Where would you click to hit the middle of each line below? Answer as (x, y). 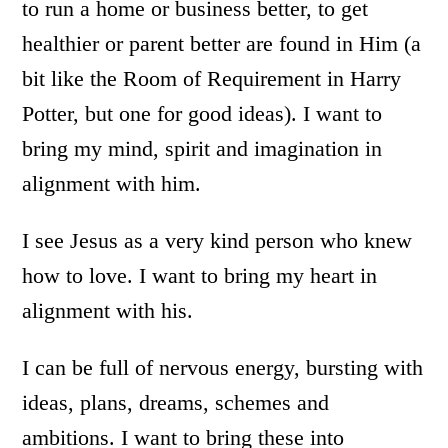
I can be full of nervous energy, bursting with (223, 368)
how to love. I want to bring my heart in (200, 276)
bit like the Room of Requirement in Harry (212, 79)
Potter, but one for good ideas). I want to (202, 114)
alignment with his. (108, 311)
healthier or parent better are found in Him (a (222, 44)
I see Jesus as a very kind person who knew (217, 241)
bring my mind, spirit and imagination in (202, 149)
